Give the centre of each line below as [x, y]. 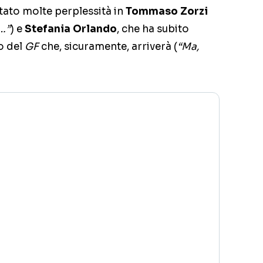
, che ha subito [153, 29]
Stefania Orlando [71, 29]
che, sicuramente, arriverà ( [108, 46]
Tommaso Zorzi [167, 11]
